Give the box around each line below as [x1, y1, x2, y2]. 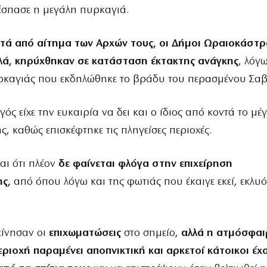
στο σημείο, [121, 228, 181, 240]
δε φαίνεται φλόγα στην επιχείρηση [58, 159, 232, 170]
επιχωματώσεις [49, 228, 121, 240]
